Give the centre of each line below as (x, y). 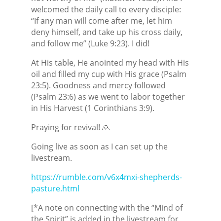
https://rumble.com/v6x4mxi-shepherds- (106, 177)
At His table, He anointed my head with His (110, 62)
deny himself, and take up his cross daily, (107, 32)
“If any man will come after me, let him (101, 20)
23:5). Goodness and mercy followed (98, 85)
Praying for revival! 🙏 (70, 127)
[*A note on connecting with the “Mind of (107, 207)
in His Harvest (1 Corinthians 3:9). (92, 108)
